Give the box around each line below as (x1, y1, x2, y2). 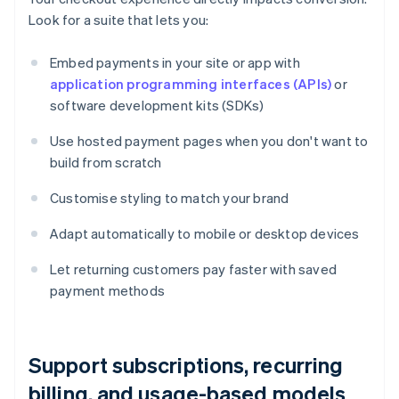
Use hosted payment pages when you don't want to (50, 132, 369, 151)
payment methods (50, 281, 165, 300)
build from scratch (50, 153, 162, 172)
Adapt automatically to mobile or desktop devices (50, 224, 360, 243)
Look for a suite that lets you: (28, 11, 209, 29)
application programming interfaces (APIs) (50, 75, 332, 94)
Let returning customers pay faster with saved (50, 260, 338, 279)
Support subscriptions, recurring (28, 351, 344, 379)
